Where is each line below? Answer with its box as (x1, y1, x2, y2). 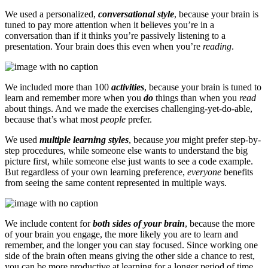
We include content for (5, 218, 93, 229)
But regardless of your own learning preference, (5, 166, 187, 177)
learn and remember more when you (5, 92, 144, 103)
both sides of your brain (93, 218, 185, 229)
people (100, 114, 126, 124)
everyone (187, 166, 221, 177)
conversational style (98, 8, 174, 19)
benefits (221, 166, 253, 177)
